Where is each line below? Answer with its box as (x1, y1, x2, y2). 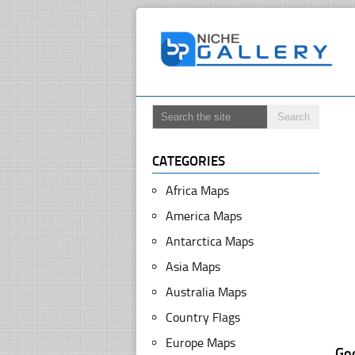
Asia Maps (166, 259, 220, 274)
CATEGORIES (152, 153, 225, 169)
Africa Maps (166, 183, 229, 198)
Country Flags (166, 310, 240, 325)
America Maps (166, 208, 242, 223)
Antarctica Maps (166, 234, 254, 249)
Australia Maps (166, 284, 246, 300)
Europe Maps (166, 335, 235, 350)
